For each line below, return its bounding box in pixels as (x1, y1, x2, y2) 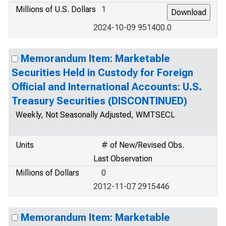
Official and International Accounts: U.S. (12, 81, 202, 93)
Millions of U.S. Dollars (16, 5, 96, 14)
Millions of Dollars (16, 168, 79, 178)
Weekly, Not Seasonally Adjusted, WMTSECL (16, 110, 175, 120)
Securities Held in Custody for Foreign (12, 67, 193, 79)
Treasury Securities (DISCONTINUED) (12, 95, 187, 107)
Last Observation (93, 154, 152, 163)
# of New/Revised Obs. (101, 140, 184, 150)
